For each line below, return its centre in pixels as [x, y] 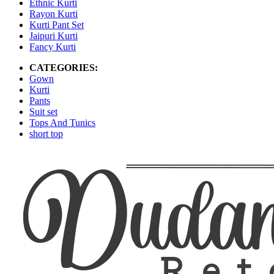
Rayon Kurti [54, 13]
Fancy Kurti [53, 46]
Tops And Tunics [62, 122]
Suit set [43, 111]
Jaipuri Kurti [54, 35]
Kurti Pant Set [57, 24]
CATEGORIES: [64, 67]
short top [46, 133]
